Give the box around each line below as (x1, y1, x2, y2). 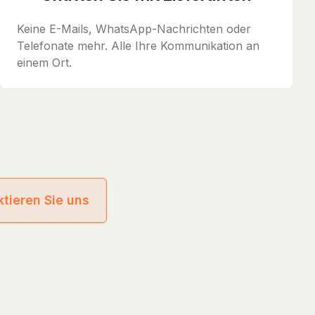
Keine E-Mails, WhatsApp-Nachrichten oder (17, 21, 251, 36)
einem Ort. (17, 55, 72, 70)
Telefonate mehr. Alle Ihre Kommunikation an (17, 38, 259, 53)
